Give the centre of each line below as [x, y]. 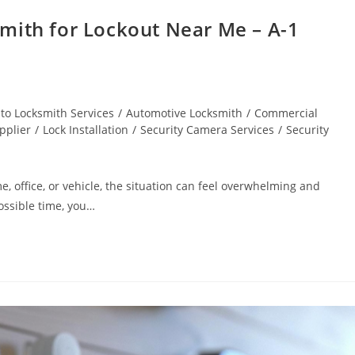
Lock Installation [86, 130]
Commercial [286, 113]
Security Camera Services [207, 130]
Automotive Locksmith [184, 113]
